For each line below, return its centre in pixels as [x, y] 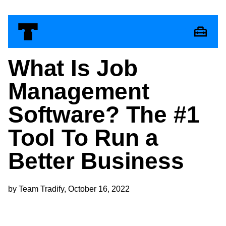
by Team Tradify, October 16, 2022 [69, 189]
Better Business [96, 161]
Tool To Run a [83, 138]
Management [79, 91]
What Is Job [73, 68]
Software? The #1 [104, 115]
